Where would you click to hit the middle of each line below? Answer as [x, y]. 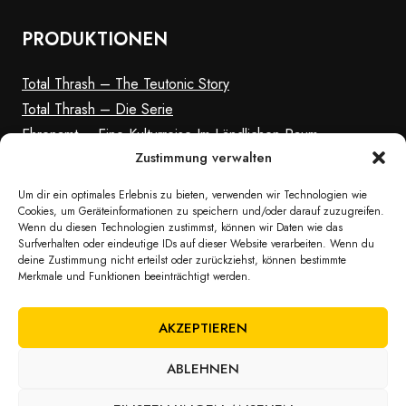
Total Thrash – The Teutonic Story [126, 84]
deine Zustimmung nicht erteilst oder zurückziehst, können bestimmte [182, 260]
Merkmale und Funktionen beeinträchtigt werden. [135, 276]
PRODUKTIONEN [95, 40]
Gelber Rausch [68, 160]
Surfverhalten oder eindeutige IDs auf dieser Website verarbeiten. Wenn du [196, 244]
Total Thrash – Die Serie [97, 110]
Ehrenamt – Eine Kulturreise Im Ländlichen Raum [170, 135]
